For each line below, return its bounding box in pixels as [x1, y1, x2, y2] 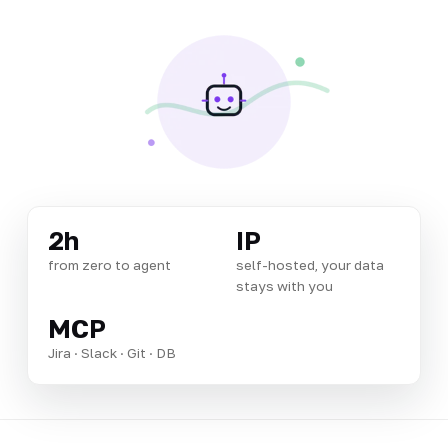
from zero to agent [47, 256, 171, 273]
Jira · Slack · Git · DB [47, 344, 176, 361]
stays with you [236, 277, 333, 294]
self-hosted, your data [236, 256, 384, 273]
